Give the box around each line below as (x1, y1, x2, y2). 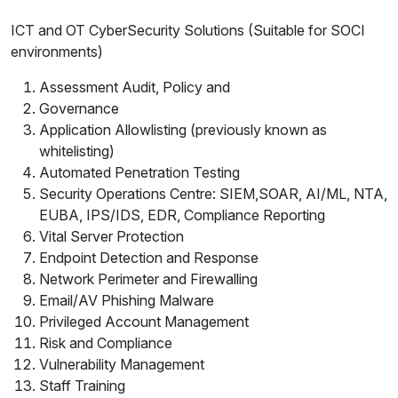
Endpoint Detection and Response (39, 249, 259, 267)
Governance (39, 99, 119, 118)
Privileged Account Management (39, 313, 249, 331)
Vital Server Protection (39, 227, 184, 246)
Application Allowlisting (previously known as (39, 121, 327, 139)
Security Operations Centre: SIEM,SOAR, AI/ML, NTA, (39, 185, 387, 203)
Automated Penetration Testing (39, 163, 240, 182)
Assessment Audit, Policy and (39, 78, 230, 97)
